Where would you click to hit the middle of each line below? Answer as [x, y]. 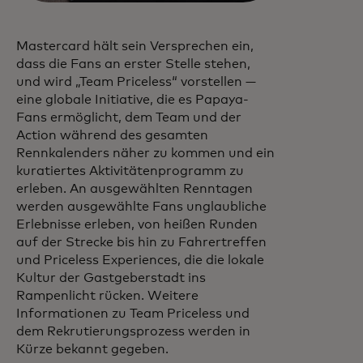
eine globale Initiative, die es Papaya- [132, 99]
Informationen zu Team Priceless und [133, 313]
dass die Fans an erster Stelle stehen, [133, 64]
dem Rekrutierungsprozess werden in [133, 331]
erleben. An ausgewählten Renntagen [135, 188]
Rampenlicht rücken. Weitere [107, 295]
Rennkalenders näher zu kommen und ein [145, 153]
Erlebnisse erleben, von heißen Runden [137, 224]
